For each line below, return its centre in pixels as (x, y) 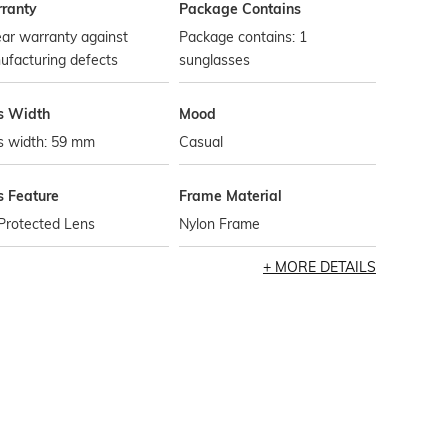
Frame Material (231, 196)
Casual (201, 142)
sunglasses (215, 60)
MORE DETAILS (325, 267)
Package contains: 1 (243, 37)
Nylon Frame (220, 224)
